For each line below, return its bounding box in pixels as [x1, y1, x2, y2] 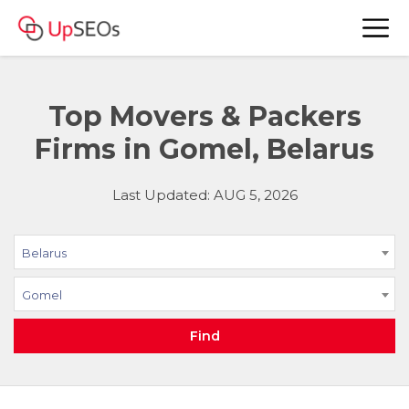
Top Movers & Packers [47, 100, 362, 133]
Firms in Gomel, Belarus [35, 132, 374, 166]
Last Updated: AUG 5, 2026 [111, 186, 298, 204]
